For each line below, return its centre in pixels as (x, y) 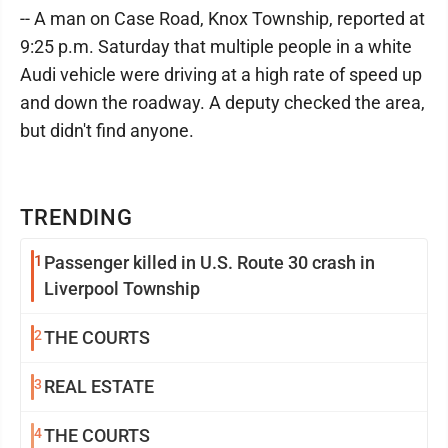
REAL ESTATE (99, 386)
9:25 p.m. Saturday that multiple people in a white (216, 46)
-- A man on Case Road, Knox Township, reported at (222, 18)
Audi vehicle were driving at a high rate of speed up (221, 74)
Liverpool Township (122, 288)
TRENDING (77, 217)
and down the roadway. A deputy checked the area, (222, 102)
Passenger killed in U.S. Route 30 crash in (209, 262)
